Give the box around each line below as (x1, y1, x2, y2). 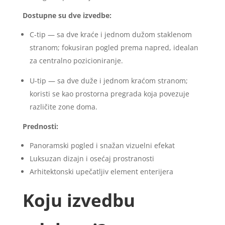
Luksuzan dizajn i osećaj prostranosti (29, 153, 154, 163)
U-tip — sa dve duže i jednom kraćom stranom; (29, 75, 188, 85)
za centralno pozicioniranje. (29, 55, 123, 65)
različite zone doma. (29, 101, 97, 111)
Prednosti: (22, 121, 58, 131)
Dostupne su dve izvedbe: (22, 10, 111, 20)
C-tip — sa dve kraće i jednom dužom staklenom (29, 29, 192, 39)
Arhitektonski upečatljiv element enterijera (29, 166, 173, 176)
